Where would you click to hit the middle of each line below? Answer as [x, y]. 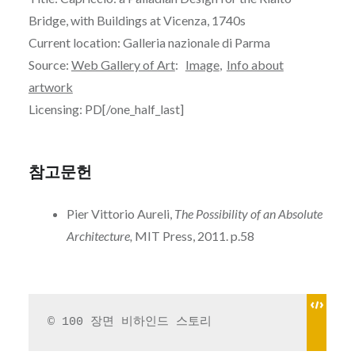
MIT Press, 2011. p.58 [193, 236]
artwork [50, 87]
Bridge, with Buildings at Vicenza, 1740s [137, 21]
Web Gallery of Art [123, 65]
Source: [50, 65]
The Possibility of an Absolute [248, 214]
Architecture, [99, 236]
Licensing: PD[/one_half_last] [106, 109]
